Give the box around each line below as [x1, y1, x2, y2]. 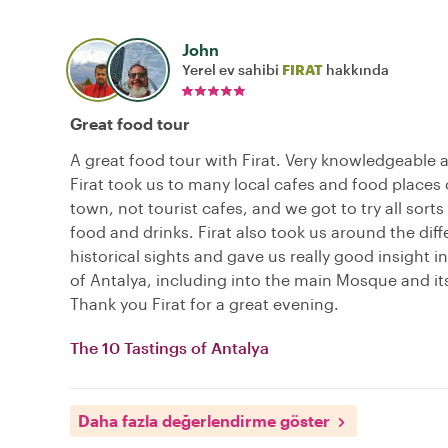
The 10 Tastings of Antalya [70, 338, 269, 358]
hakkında [323, 61, 389, 79]
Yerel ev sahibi [182, 61, 282, 79]
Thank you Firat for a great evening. [70, 294, 339, 314]
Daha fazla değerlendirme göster [78, 411, 330, 431]
